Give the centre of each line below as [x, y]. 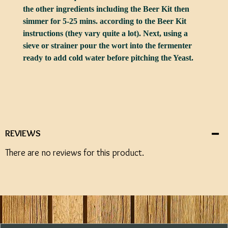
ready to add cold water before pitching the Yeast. [108, 58]
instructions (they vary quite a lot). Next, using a [105, 33]
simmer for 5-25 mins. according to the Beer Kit [105, 21]
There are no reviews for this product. [75, 153]
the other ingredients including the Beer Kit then [106, 9]
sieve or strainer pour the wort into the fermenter [107, 46]
